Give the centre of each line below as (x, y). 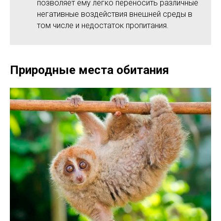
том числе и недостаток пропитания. (103, 25)
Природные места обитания (90, 70)
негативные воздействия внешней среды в (115, 14)
